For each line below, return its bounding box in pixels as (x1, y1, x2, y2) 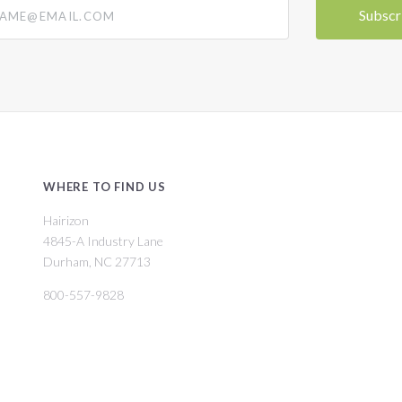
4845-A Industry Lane (43, 232, 163, 249)
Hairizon (43, 212, 89, 228)
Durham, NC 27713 (43, 253, 151, 269)
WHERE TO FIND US (43, 179, 166, 195)
